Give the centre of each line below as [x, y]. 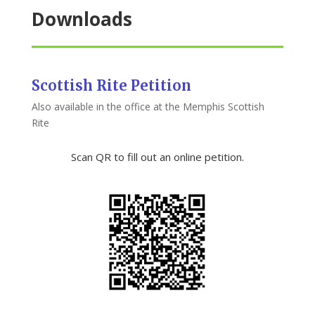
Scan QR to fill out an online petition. [157, 157]
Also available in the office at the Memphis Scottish [148, 107]
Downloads [82, 19]
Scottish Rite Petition [111, 86]
